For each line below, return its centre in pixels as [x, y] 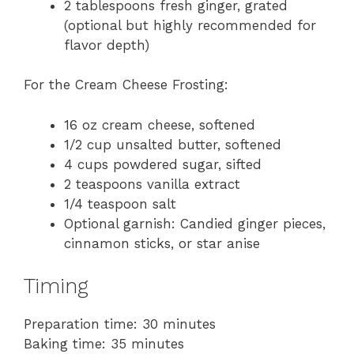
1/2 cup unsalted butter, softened [173, 144]
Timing [56, 286]
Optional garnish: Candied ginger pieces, [195, 223]
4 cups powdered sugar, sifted [163, 164]
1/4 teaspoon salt [120, 203]
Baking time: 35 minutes [104, 344]
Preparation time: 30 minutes [120, 324]
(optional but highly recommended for [190, 25]
